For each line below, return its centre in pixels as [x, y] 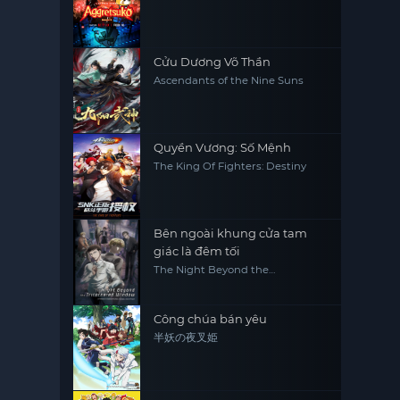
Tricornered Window [208, 281]
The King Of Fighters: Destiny [230, 166]
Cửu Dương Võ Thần [212, 62]
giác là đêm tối [197, 251]
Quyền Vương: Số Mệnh [223, 147]
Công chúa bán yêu [211, 319]
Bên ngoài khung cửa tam [231, 233]
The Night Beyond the [212, 270]
